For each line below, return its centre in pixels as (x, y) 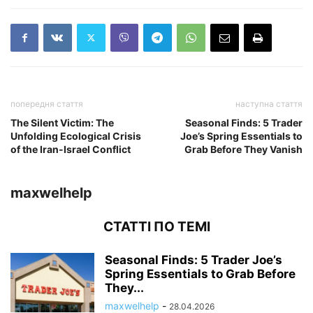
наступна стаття (269, 103)
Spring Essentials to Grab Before (200, 274)
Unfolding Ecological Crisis (76, 136)
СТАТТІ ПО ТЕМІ (156, 226)
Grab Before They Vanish (243, 149)
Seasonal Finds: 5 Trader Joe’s (194, 260)
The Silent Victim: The (62, 122)
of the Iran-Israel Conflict (71, 149)
